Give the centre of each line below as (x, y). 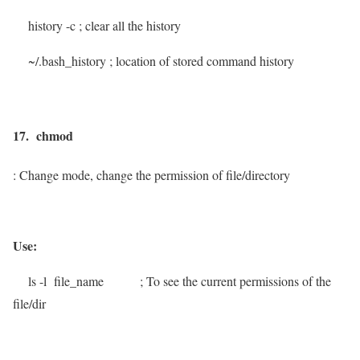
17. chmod (43, 135)
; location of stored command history (202, 60)
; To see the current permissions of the (235, 281)
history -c (44, 25)
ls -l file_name (76, 281)
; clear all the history (130, 25)
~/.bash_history (59, 60)
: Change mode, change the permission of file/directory (151, 175)
